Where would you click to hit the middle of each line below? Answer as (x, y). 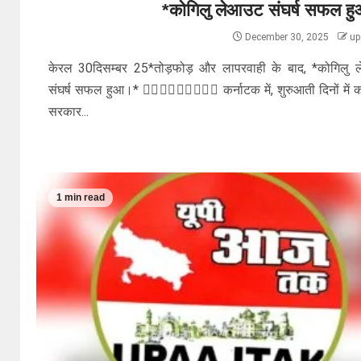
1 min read (81, 198)
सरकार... (69, 111)
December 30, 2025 (286, 37)
